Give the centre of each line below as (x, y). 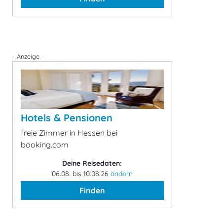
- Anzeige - (28, 56)
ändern (121, 174)
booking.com (45, 145)
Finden (92, 190)
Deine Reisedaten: (92, 163)
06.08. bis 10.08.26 (81, 174)
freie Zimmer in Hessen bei (69, 133)
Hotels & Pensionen (67, 118)
